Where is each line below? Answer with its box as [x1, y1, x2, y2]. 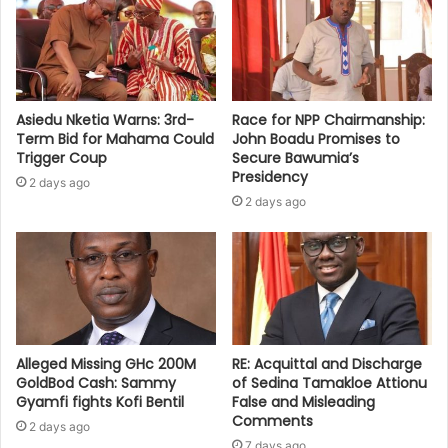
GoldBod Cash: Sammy [16, 372, 176, 393]
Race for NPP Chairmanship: [232, 110, 425, 131]
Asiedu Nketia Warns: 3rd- [16, 110, 194, 131]
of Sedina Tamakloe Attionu [232, 372, 427, 393]
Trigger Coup [16, 148, 107, 169]
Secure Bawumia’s [232, 148, 359, 169]
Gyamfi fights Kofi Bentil [16, 391, 184, 412]
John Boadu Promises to [232, 129, 400, 150]
